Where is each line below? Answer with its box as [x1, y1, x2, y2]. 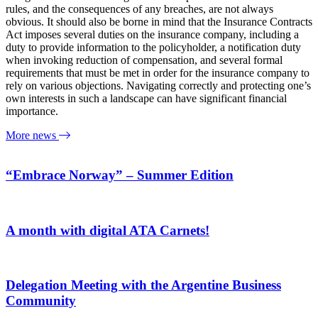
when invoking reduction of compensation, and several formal [6, 53, 283, 66]
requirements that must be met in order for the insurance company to [6, 66, 309, 79]
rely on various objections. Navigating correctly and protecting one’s [6, 79, 311, 92]
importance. [6, 104, 58, 117]
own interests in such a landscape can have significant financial [6, 92, 287, 104]
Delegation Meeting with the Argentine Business [6, 278, 281, 293]
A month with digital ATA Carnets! [6, 222, 209, 238]
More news [6, 128, 56, 141]
